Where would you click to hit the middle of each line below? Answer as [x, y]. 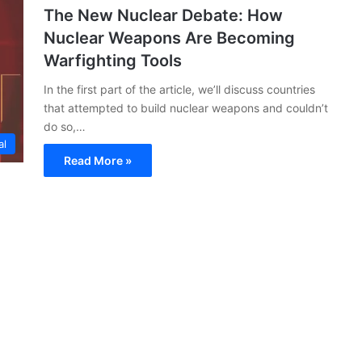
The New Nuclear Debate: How [163, 15]
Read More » [98, 160]
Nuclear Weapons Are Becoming [169, 38]
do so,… [65, 126]
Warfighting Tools [113, 60]
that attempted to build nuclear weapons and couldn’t [186, 107]
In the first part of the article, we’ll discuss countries [179, 89]
